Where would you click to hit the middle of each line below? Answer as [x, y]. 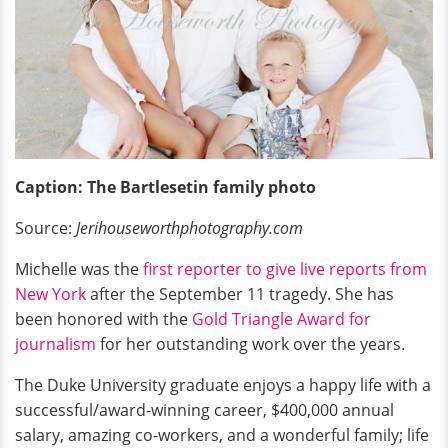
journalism [55, 343]
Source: [45, 227]
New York [50, 293]
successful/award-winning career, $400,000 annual [204, 409]
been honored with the [103, 318]
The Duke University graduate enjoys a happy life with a [223, 384]
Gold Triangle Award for [281, 318]
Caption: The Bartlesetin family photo [165, 186]
